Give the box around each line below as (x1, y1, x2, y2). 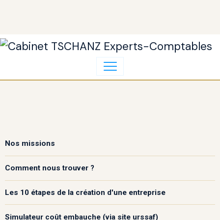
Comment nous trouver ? (5, 164, 94, 173)
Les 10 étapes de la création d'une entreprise (5, 188, 165, 197)
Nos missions (5, 139, 55, 148)
